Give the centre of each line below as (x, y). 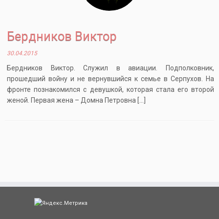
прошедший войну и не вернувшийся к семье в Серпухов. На (110, 79)
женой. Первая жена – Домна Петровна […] (77, 100)
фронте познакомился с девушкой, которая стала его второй (110, 90)
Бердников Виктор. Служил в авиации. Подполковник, (110, 68)
